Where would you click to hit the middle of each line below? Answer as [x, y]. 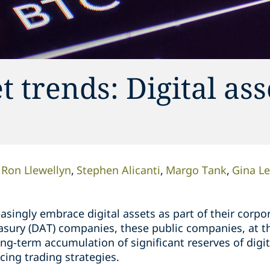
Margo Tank [196, 170]
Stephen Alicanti [118, 170]
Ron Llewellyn [36, 170]
